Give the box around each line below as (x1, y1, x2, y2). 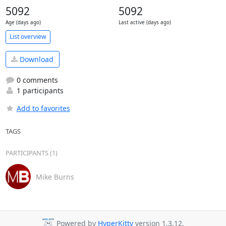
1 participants (14, 86, 64, 96)
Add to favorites (16, 103, 70, 114)
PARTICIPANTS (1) (5, 148, 58, 158)
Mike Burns (35, 172, 74, 182)
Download (18, 54, 53, 64)
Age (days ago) (5, 19, 41, 26)
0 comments (14, 75, 58, 85)
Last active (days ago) (118, 19, 171, 26)
